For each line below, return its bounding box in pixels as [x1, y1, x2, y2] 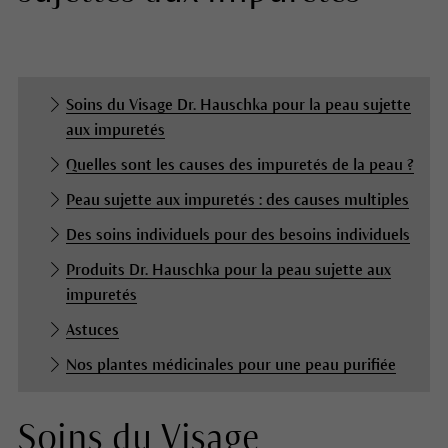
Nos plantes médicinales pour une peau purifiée [65, 356, 396, 374]
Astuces [65, 321, 119, 339]
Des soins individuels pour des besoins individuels [65, 226, 410, 244]
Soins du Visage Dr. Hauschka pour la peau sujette [65, 96, 411, 114]
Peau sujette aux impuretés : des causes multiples [65, 191, 409, 209]
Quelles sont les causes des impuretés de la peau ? [65, 156, 414, 174]
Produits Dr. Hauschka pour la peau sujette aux [65, 261, 391, 279]
